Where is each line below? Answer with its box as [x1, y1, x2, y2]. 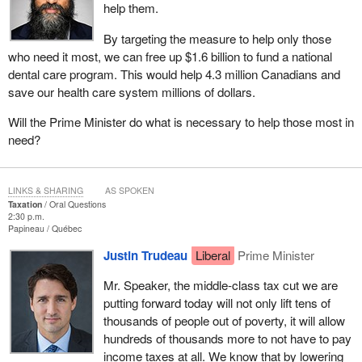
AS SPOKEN [104, 183, 154, 196]
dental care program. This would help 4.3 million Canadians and [7, 65, 340, 82]
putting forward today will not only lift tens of [103, 294, 330, 312]
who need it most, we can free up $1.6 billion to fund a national [7, 47, 332, 65]
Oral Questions [48, 197, 106, 210]
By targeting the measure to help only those [103, 29, 331, 47]
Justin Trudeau [103, 246, 187, 264]
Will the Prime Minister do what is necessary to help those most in [7, 112, 354, 130]
